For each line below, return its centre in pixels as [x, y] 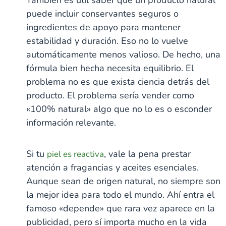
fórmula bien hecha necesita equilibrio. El [110, 68]
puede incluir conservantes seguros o [103, 13]
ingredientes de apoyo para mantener [104, 27]
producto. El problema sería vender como [110, 95]
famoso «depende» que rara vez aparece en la [121, 208]
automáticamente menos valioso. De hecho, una [124, 54]
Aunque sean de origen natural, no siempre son [124, 181]
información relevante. [71, 122]
